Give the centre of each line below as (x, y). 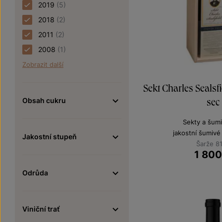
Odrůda (35, 173)
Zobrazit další (43, 64)
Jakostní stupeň (50, 137)
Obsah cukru (44, 100)
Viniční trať (41, 209)
